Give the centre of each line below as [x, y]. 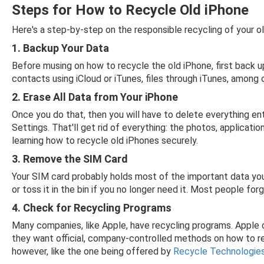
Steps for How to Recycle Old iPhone [130, 10]
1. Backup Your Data [60, 48]
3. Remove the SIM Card [70, 159]
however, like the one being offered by [93, 251]
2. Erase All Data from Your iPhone [95, 97]
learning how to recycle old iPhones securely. [105, 141]
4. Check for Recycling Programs [92, 208]
